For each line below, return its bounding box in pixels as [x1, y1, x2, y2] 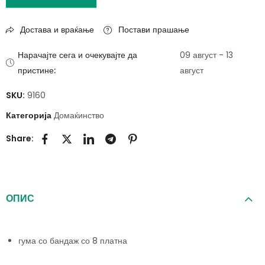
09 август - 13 [180, 49, 234, 62]
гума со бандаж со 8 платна [18, 234, 127, 247]
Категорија [6, 109, 53, 122]
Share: [6, 132, 34, 144]
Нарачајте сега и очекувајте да [18, 49, 138, 62]
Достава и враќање [18, 24, 95, 36]
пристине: [18, 64, 56, 77]
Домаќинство [54, 109, 104, 122]
